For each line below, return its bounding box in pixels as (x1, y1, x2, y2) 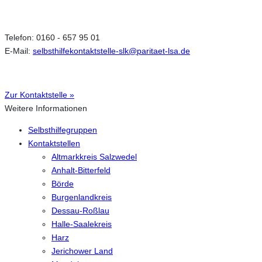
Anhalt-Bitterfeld (51, 166, 111, 175)
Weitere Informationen (5, 103, 87, 113)
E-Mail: (5, 46, 33, 56)
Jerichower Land (51, 246, 113, 256)
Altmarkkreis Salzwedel (51, 152, 137, 162)
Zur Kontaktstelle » (5, 89, 74, 99)
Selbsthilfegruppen (28, 125, 97, 135)
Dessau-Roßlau (51, 206, 109, 216)
